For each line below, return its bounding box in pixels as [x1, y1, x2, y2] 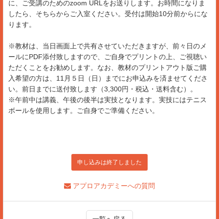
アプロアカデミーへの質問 [71, 181, 155, 190]
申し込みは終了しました [77, 158, 142, 166]
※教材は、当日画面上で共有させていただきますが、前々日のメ [8, 42, 207, 50]
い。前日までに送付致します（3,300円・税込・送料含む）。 [8, 85, 197, 93]
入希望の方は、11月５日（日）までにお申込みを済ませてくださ [8, 74, 208, 82]
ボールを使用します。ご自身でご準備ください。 [8, 106, 159, 114]
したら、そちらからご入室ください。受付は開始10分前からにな [8, 9, 208, 18]
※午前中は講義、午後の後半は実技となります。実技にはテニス [8, 95, 207, 104]
